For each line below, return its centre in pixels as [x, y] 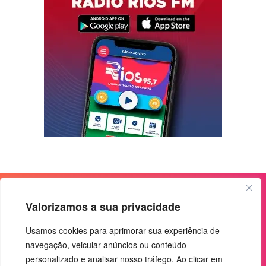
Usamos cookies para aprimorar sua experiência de [123, 230]
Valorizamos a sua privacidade [103, 207]
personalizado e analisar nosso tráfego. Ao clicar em [124, 259]
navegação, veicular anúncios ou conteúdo [106, 245]
